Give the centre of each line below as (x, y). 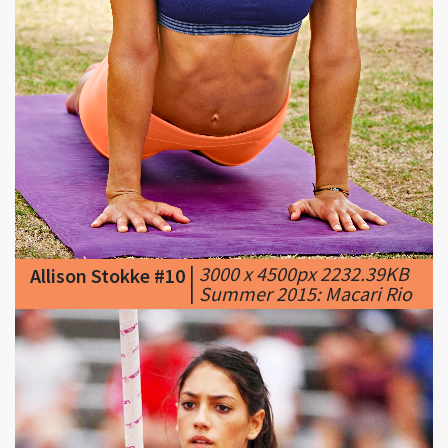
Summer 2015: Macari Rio (305, 230)
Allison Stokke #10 (107, 212)
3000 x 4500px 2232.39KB (304, 210)
